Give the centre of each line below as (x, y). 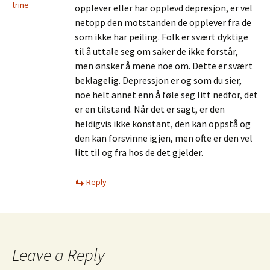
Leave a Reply (58, 255)
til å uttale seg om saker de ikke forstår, (156, 51)
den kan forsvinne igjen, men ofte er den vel (164, 138)
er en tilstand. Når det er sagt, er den (150, 109)
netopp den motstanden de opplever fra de (163, 22)
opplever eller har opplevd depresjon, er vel (164, 8)
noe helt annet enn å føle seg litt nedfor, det (166, 95)
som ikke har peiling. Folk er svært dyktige (162, 37)
